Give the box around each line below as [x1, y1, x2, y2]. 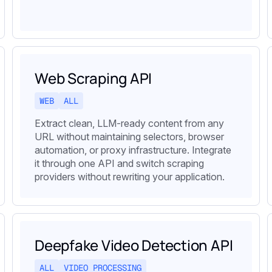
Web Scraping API [35, 68, 152, 89]
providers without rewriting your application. [35, 171, 225, 183]
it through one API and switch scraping [35, 157, 204, 170]
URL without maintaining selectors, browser [35, 131, 224, 143]
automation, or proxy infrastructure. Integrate [35, 144, 231, 157]
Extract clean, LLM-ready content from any [35, 117, 224, 130]
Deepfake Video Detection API [35, 235, 233, 256]
